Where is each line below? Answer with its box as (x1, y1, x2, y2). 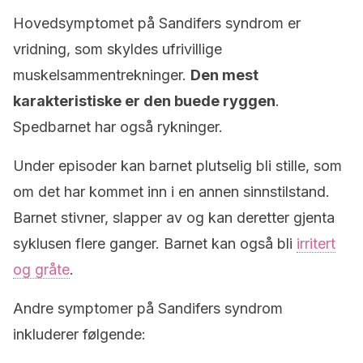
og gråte (13, 261, 70, 278)
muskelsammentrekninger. (13, 66, 190, 83)
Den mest (190, 66, 258, 83)
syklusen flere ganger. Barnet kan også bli (13, 235, 297, 252)
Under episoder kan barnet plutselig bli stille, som (13, 157, 342, 174)
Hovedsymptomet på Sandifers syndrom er (13, 15, 301, 32)
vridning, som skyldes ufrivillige (13, 41, 222, 58)
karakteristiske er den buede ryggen (13, 92, 275, 109)
